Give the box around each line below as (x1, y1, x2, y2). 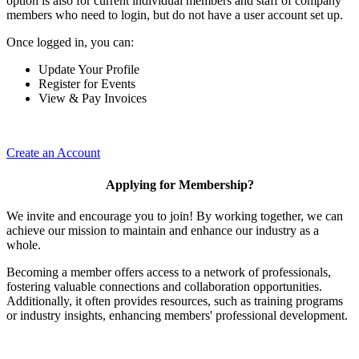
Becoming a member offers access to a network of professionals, (6, 264, 331, 279)
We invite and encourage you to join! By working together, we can (6, 208, 343, 223)
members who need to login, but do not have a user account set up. (6, 8, 343, 22)
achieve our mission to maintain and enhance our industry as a (6, 223, 319, 237)
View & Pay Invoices (38, 91, 147, 106)
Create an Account (6, 146, 100, 160)
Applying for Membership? (105, 177, 254, 192)
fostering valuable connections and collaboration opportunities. (6, 279, 322, 293)
